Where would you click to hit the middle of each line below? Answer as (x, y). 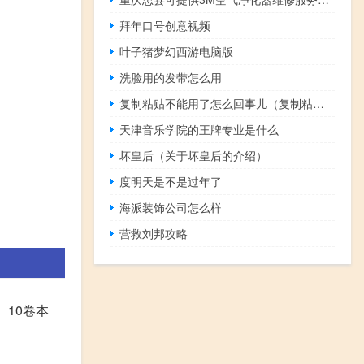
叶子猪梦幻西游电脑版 (177, 52)
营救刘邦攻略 (154, 234)
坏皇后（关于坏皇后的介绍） (194, 156)
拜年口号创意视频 (165, 26)
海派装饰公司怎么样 (171, 208)
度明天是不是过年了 (171, 182)
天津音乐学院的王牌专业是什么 (199, 130)
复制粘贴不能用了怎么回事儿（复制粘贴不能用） (319, 104)
